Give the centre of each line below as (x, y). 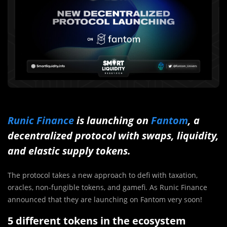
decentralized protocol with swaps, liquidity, (113, 135)
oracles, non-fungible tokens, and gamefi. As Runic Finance (107, 187)
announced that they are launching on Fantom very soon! (105, 199)
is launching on (112, 120)
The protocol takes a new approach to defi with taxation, (103, 175)
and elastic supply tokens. (69, 150)
